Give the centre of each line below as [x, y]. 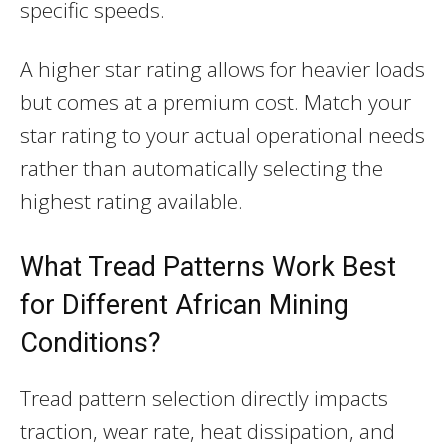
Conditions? [90, 342]
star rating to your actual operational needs [222, 134]
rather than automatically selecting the [201, 167]
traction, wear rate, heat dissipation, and [207, 430]
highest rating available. [131, 200]
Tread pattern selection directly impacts [204, 397]
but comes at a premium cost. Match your [215, 101]
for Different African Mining [184, 304]
